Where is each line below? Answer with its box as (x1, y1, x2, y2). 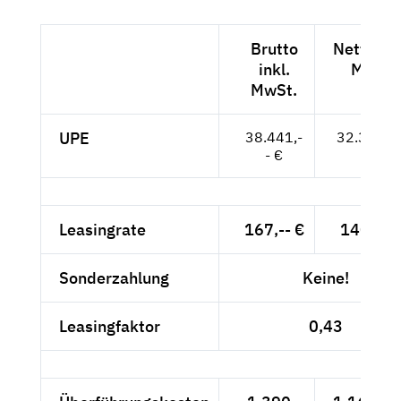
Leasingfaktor (59, 315, 160, 337)
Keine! (303, 267, 349, 288)
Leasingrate (59, 218, 146, 240)
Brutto (250, 38, 298, 59)
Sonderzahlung (59, 267, 169, 288)
